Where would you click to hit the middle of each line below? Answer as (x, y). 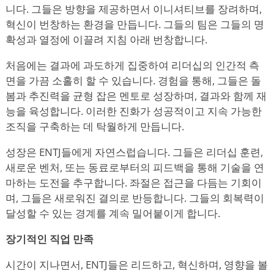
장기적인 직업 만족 (50, 239)
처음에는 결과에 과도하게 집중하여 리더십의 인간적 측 (132, 65)
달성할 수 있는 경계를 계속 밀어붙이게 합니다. (113, 213)
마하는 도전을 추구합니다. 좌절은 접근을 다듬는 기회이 (134, 182)
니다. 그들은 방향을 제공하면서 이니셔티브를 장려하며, (134, 9)
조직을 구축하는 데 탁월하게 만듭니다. (95, 126)
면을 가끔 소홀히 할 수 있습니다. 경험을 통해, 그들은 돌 (133, 80)
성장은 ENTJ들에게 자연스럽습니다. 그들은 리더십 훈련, (134, 152)
